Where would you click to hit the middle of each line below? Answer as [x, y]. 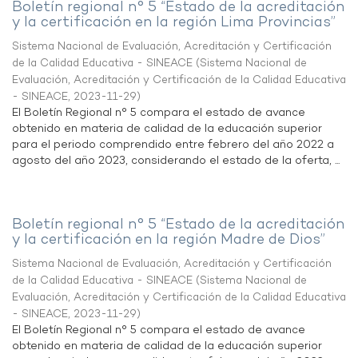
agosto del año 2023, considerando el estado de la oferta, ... [176, 161]
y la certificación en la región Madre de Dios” [169, 240]
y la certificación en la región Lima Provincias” [174, 23]
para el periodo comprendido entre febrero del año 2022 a [173, 145]
